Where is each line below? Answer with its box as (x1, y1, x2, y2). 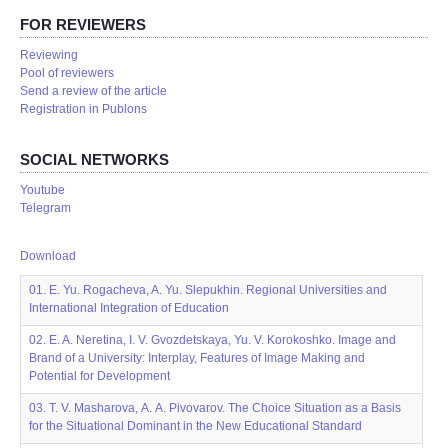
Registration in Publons (20, 102, 147, 116)
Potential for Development (29, 369, 170, 383)
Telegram (20, 201, 71, 215)
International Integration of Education (29, 301, 229, 315)
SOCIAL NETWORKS (20, 151, 169, 168)
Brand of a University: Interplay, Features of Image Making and (29, 351, 365, 365)
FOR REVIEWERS (20, 16, 146, 33)
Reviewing (20, 48, 78, 62)
